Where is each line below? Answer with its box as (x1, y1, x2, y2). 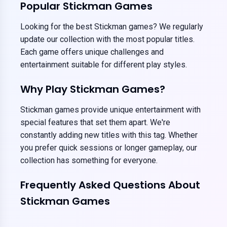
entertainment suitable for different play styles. (20, 60, 187, 69)
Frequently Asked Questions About (20, 178, 200, 192)
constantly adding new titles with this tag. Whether (20, 130, 198, 140)
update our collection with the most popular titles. (20, 34, 195, 44)
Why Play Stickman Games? (20, 82, 165, 96)
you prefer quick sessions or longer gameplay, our (20, 143, 197, 153)
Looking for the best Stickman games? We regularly (20, 22, 203, 31)
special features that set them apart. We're (20, 118, 170, 127)
